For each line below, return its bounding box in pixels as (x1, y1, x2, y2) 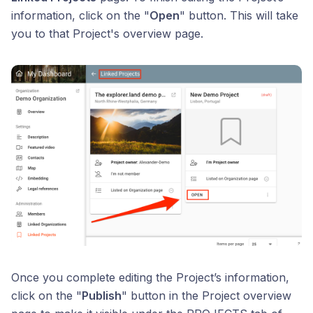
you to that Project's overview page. (11, 27, 203, 41)
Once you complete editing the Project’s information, (11, 270, 289, 284)
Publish (82, 288, 122, 303)
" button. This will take (180, 8, 298, 23)
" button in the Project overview (122, 288, 291, 303)
